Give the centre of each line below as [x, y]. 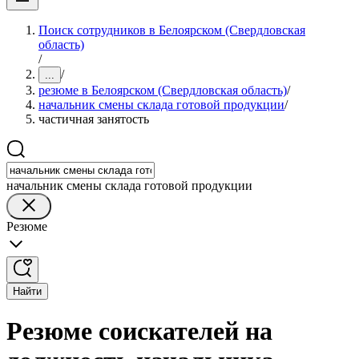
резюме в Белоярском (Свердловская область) [163, 90]
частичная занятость [94, 119]
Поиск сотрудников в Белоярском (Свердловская [172, 30]
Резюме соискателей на [139, 331]
